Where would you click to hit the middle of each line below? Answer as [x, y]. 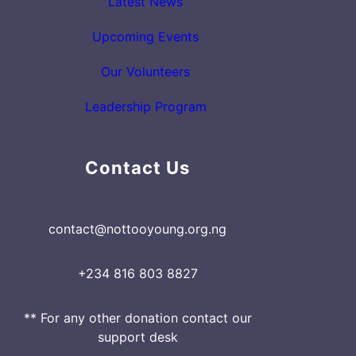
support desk [137, 337]
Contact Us [137, 168]
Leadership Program [145, 107]
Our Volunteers [145, 72]
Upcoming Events [145, 37]
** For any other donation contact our [137, 317]
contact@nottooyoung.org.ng [137, 228]
